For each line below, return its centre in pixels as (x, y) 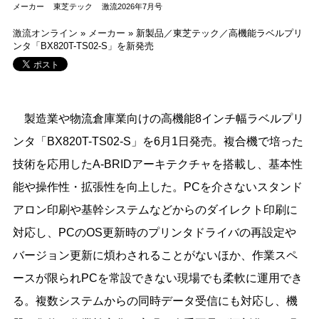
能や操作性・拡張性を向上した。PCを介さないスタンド (157, 187)
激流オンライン (45, 33)
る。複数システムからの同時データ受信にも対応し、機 (155, 300)
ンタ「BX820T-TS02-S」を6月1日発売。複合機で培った (158, 141)
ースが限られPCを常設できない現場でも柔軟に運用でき (157, 278)
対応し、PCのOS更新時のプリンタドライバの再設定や (154, 232)
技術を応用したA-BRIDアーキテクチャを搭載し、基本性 (157, 164)
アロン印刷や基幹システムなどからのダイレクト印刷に (155, 209)
